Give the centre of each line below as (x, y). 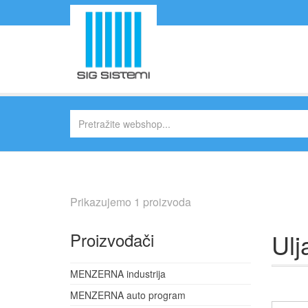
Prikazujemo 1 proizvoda (131, 202)
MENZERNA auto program (128, 295)
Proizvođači (112, 240)
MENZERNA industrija (118, 274)
